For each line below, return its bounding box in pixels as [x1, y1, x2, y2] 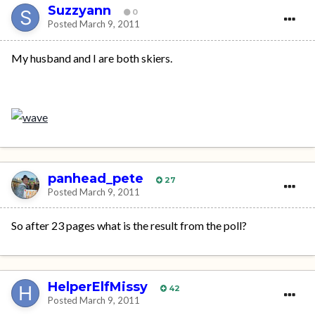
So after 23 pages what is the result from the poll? [11, 219, 247, 232]
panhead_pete [48, 170, 143, 186]
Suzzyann [48, 3, 111, 19]
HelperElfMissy [48, 278, 148, 295]
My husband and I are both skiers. [11, 51, 172, 65]
